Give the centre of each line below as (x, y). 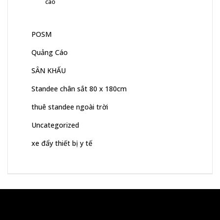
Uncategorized (55, 125)
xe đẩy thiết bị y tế (62, 143)
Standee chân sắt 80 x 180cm (79, 89)
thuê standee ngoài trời (70, 107)
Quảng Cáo (50, 53)
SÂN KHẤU (49, 71)
